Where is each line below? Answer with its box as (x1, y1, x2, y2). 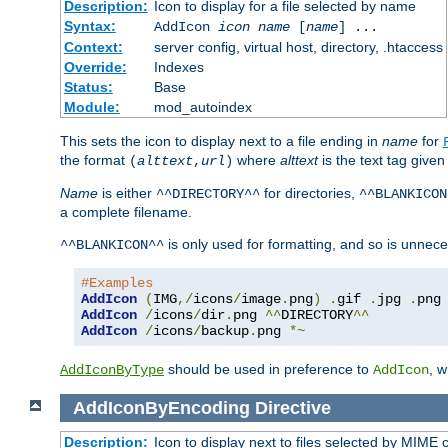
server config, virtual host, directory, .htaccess (153, 38, 443, 55)
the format (60, 151, 129, 168)
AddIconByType (60, 361, 164, 378)
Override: (63, 58, 127, 75)
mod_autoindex (153, 98, 252, 115)
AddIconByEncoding (72, 397, 250, 418)
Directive (254, 397, 331, 418)
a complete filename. (60, 203, 192, 220)
